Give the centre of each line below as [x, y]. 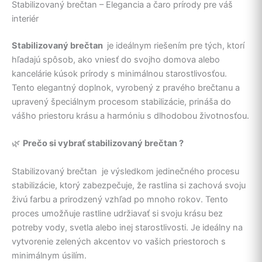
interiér [25, 19]
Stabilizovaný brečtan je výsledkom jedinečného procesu [125, 171]
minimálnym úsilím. [49, 255]
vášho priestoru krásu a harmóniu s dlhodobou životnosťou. [130, 116]
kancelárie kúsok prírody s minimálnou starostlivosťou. [119, 73]
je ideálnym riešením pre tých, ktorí [175, 45]
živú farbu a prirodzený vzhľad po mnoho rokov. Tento [120, 199]
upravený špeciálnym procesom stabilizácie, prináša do [121, 101]
